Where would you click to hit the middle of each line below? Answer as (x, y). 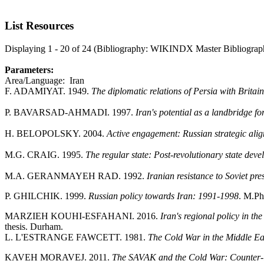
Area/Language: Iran (44, 80)
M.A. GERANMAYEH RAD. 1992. (76, 176)
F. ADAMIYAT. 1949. (48, 91)
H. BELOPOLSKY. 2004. (56, 133)
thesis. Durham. (34, 227)
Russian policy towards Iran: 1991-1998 (164, 196)
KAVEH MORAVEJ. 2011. (58, 257)
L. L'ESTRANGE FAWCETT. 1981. (76, 237)
